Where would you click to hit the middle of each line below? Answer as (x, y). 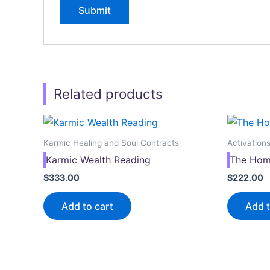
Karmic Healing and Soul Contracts (111, 143)
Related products (108, 94)
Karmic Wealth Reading (98, 160)
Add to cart (87, 206)
